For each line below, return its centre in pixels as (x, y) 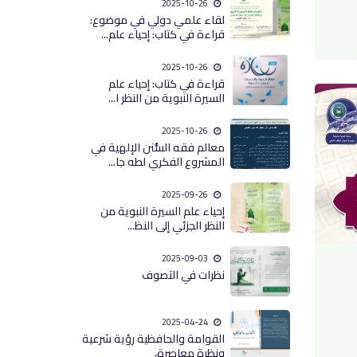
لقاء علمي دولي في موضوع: (157, 20)
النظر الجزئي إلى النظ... (176, 225)
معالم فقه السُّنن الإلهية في (157, 147)
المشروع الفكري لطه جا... (166, 161)
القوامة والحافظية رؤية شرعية (153, 338)
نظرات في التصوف (183, 275)
